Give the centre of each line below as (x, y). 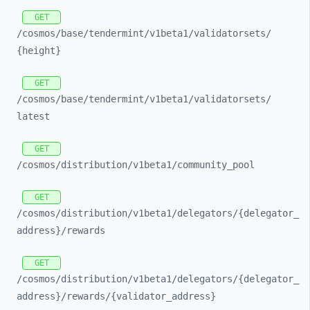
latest (33, 116)
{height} (39, 51)
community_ (205, 165)
